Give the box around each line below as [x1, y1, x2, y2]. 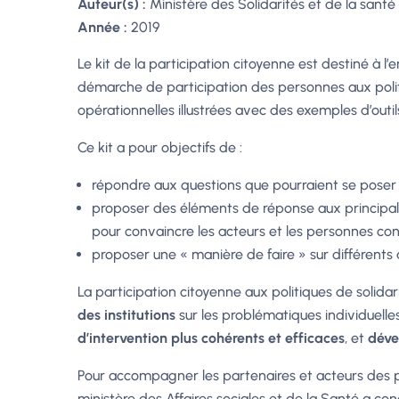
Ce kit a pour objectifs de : [77, 139, 242, 156]
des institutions [77, 306, 175, 323]
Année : [77, 19, 131, 36]
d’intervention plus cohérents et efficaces [77, 330, 345, 346]
